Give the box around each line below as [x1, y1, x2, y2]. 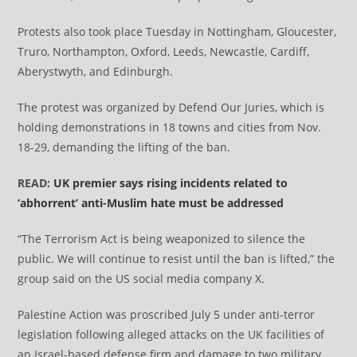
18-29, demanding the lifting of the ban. [18, 139, 231, 155]
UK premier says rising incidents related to [53, 175, 288, 190]
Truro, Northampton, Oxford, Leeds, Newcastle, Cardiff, [18, 43, 310, 59]
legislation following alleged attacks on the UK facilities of [18, 326, 325, 342]
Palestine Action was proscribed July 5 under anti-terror [18, 306, 316, 322]
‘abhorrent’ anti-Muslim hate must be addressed [18, 194, 284, 210]
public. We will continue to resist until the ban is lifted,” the [18, 250, 335, 266]
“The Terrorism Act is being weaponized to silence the [18, 230, 306, 246]
